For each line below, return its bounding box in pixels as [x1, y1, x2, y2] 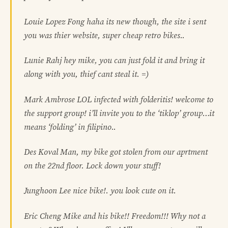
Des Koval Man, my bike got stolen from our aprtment [24, 147, 208, 158]
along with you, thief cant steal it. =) [24, 69, 149, 80]
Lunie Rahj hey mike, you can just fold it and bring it [24, 55, 205, 66]
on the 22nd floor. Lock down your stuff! [24, 161, 161, 172]
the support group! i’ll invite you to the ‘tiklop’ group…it [24, 108, 214, 119]
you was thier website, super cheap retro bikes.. [24, 30, 185, 41]
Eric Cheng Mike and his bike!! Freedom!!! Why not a [24, 211, 206, 221]
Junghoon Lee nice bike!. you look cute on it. [24, 186, 176, 196]
